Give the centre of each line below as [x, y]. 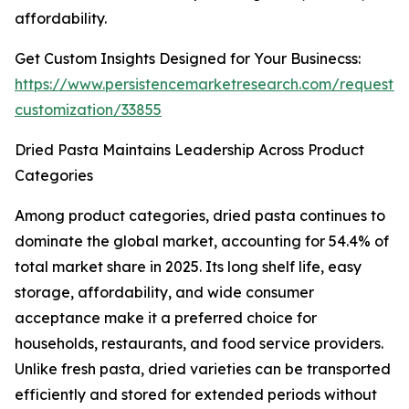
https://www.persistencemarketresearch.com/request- [207, 84]
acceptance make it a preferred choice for [166, 318]
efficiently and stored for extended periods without [196, 395]
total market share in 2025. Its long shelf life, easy [188, 267]
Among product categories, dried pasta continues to [200, 216]
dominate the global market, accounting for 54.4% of [202, 241]
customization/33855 [88, 110]
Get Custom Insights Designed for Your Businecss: [188, 59]
